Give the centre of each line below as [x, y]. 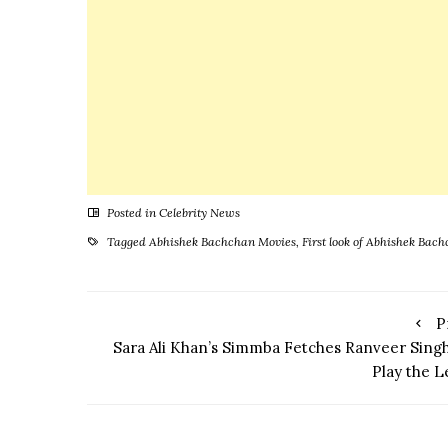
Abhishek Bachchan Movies [222, 241]
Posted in [131, 212]
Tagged [126, 241]
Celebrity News [199, 212]
